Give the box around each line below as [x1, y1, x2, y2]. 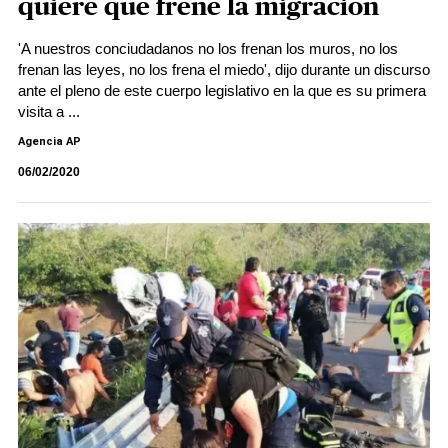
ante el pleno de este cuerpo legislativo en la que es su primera [18, 82, 426, 99]
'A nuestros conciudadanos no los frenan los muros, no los [18, 40, 398, 57]
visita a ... [18, 103, 80, 120]
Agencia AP [18, 135, 81, 148]
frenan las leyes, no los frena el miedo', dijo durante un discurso [18, 61, 430, 78]
